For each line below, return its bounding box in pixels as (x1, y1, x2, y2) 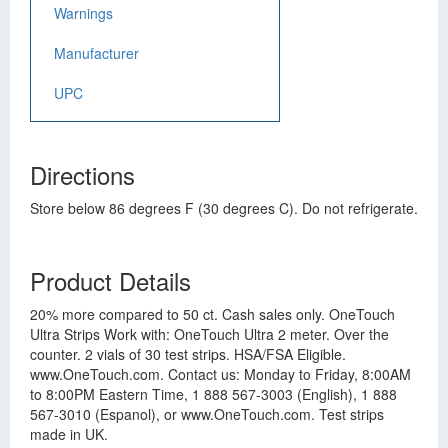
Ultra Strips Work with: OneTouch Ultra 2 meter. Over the (30, 324, 389, 344)
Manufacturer (54, 43, 139, 63)
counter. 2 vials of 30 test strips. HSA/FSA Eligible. (30, 344, 346, 364)
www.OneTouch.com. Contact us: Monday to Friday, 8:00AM (30, 364, 411, 384)
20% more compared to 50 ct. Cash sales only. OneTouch (30, 304, 395, 324)
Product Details (30, 263, 191, 298)
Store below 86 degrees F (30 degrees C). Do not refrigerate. (30, 198, 418, 218)
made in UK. (30, 424, 108, 444)
